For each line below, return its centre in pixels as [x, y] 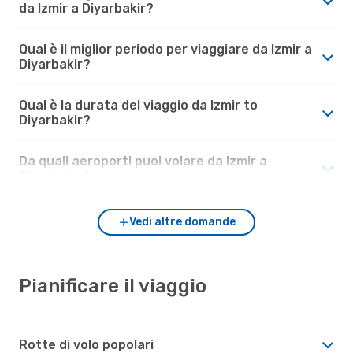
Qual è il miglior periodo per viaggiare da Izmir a [165, 49]
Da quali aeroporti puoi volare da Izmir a [143, 161]
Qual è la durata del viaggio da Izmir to [138, 105]
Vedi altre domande [182, 221]
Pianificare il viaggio [113, 286]
